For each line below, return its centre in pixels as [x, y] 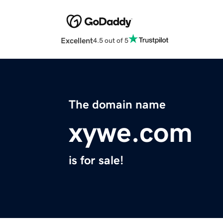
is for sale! [96, 161]
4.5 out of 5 [111, 40]
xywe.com [131, 133]
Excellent [77, 41]
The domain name [117, 105]
